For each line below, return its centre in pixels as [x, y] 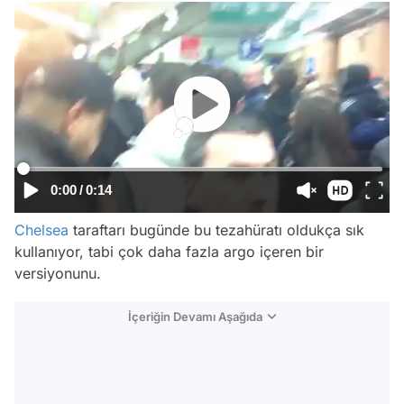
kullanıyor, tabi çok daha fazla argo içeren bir [169, 252]
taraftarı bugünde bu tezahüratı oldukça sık [216, 230]
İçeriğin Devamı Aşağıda [195, 317]
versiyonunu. [58, 273]
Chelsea [41, 230]
